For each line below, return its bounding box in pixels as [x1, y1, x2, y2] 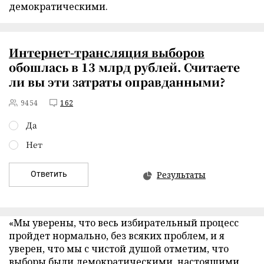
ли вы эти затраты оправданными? [9, 74, 225, 90]
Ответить [30, 169, 67, 179]
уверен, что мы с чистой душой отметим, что [9, 242, 229, 255]
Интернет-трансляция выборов [9, 44, 204, 60]
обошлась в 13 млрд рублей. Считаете [9, 59, 240, 75]
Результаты [157, 169, 206, 180]
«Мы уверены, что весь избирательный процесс [9, 216, 239, 229]
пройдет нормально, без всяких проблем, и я [9, 229, 225, 242]
